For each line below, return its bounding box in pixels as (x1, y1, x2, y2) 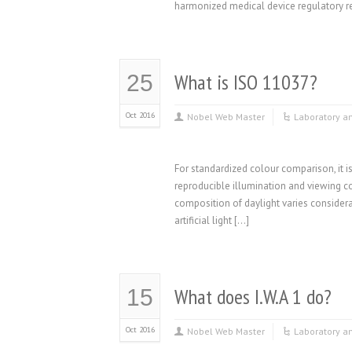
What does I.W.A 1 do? (174, 284, 332, 310)
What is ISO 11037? (174, 69, 317, 95)
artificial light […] (174, 214, 249, 227)
